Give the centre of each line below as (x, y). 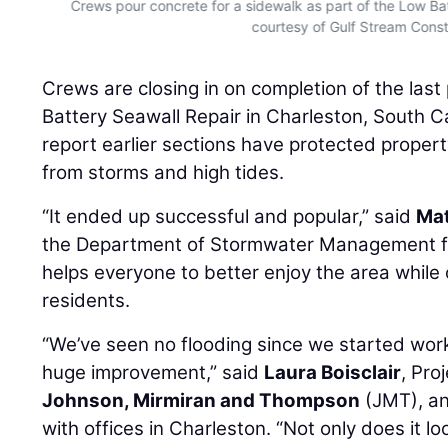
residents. (86, 300)
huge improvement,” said (153, 372)
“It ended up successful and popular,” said (229, 216)
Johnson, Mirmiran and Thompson (201, 400)
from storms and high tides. (163, 172)
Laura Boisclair (333, 372)
